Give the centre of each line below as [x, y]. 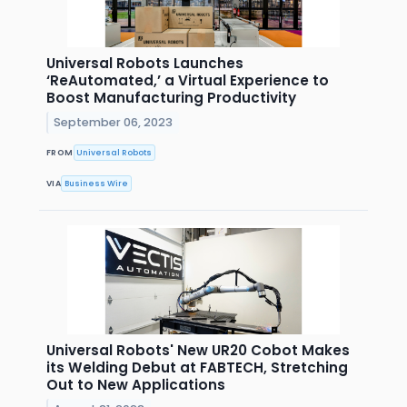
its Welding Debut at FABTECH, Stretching [197, 368]
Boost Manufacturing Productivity [171, 97]
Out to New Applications [136, 385]
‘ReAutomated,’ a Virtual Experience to [188, 80]
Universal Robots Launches [145, 63]
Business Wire [97, 183]
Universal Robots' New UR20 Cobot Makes [198, 351]
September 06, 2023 [114, 122]
